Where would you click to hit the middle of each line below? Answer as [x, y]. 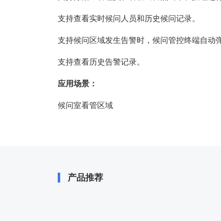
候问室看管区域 [85, 106]
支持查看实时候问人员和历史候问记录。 [129, 19]
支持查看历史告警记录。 [101, 62]
